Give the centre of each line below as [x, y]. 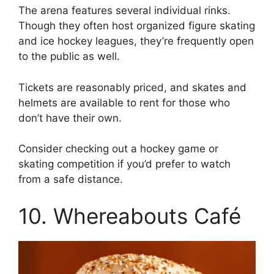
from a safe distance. [71, 180]
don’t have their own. [70, 118]
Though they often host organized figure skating [137, 26]
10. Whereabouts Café [130, 216]
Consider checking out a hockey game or [118, 149]
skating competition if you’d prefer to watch [124, 164]
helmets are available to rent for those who [124, 102]
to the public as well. [69, 57]
